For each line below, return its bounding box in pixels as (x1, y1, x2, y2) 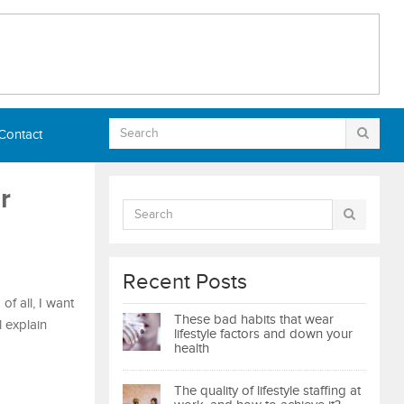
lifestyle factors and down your (174, 326, 353, 342)
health (174, 341, 209, 356)
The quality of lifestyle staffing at (174, 383, 361, 399)
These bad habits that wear (174, 312, 334, 327)
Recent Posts (123, 270, 247, 295)
